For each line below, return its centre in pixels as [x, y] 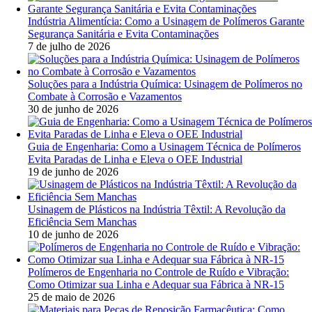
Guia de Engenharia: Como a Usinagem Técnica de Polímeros [164, 147]
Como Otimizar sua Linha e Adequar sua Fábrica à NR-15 [156, 285]
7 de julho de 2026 [69, 47]
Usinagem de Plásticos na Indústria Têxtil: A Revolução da [157, 210]
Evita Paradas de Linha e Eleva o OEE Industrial [135, 159]
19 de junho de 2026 [73, 172]
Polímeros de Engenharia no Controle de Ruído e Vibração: [158, 272]
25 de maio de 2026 [71, 297]
